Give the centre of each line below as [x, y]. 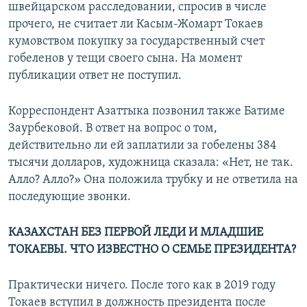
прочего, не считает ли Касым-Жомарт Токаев [136, 25]
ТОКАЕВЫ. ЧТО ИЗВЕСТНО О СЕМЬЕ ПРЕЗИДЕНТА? [152, 250]
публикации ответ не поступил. [95, 76]
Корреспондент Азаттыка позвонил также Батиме [147, 112]
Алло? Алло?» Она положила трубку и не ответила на [153, 180]
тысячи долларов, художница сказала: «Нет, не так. [151, 163]
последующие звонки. [70, 197]
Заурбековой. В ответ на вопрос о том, [113, 129]
